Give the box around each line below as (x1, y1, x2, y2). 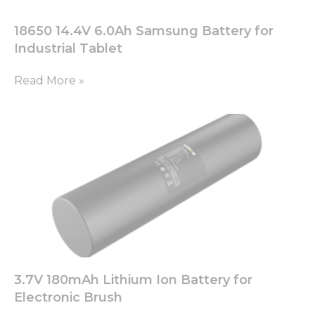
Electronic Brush (14, 289, 122, 305)
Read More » (14, 73, 84, 87)
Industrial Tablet (14, 40, 122, 56)
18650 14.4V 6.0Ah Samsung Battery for (14, 22, 274, 39)
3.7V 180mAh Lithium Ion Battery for (14, 271, 252, 288)
